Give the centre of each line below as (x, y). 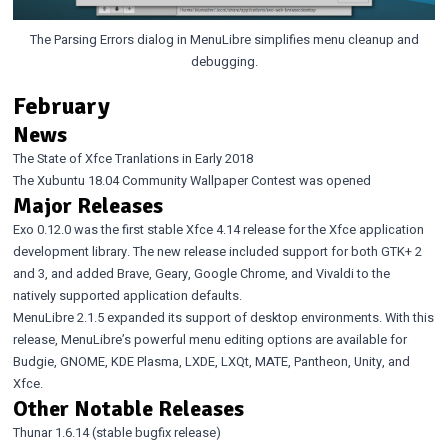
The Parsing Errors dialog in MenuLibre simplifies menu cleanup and (224, 39)
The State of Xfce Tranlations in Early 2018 (132, 158)
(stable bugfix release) (154, 432)
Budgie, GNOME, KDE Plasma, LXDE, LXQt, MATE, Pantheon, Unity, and (211, 361)
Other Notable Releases (128, 408)
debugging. (224, 61)
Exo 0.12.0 (41, 229)
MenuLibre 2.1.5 (58, 317)
